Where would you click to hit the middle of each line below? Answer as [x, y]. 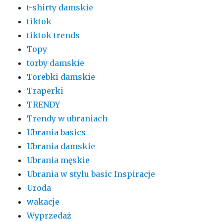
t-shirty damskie [60, 7]
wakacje [43, 201]
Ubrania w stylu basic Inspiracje [91, 174]
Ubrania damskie [61, 146]
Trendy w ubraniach [67, 118]
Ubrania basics [56, 132]
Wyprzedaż [49, 215]
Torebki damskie [61, 77]
